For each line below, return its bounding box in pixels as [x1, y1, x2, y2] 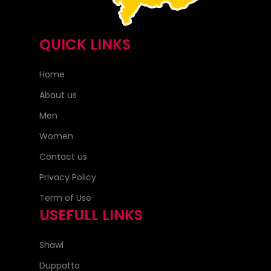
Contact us [39, 151, 87, 163]
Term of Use [39, 192, 91, 204]
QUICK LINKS [39, 34, 131, 55]
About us [39, 89, 77, 102]
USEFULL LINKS [39, 205, 143, 226]
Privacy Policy [39, 171, 96, 184]
